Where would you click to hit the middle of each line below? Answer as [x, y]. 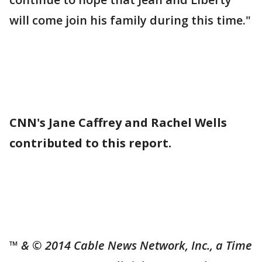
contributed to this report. [90, 143]
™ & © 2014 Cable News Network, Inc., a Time [131, 245]
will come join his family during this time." [130, 20]
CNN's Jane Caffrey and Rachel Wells [118, 122]
